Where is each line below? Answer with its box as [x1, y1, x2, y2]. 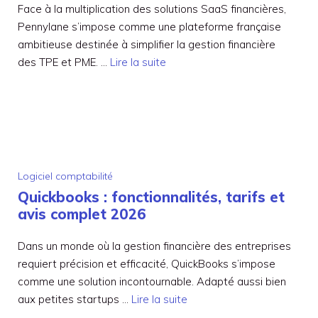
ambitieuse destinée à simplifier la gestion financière [18, 38, 275, 52]
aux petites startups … [18, 292, 131, 307]
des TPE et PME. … [18, 55, 110, 70]
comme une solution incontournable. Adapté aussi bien [18, 275, 286, 289]
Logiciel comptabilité [18, 170, 113, 183]
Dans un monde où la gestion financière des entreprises [18, 239, 291, 253]
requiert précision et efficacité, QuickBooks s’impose [18, 257, 275, 271]
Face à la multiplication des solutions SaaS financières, [18, 2, 286, 16]
